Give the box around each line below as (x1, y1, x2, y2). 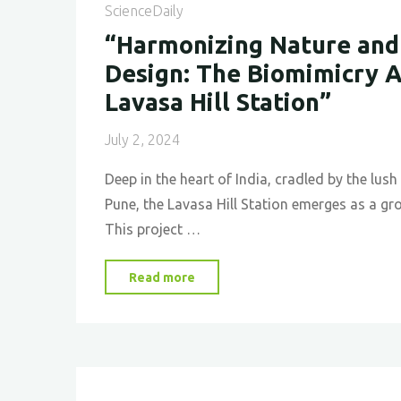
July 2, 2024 (104, 132, 180, 148)
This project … (104, 221, 200, 237)
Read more (128, 270, 195, 285)
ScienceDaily (104, 3, 183, 19)
